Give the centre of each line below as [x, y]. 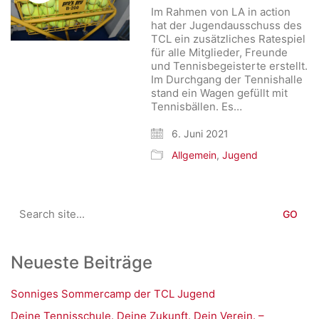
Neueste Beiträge [82, 262]
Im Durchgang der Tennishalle [227, 79]
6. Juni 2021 [199, 134]
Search [28, 205]
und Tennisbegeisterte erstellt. [230, 66]
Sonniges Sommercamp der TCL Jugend [113, 294]
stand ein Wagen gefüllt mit [220, 93]
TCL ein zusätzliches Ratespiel [229, 39]
